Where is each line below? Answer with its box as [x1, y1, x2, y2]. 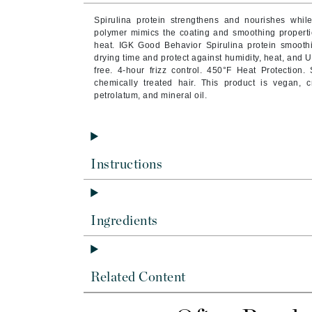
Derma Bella [63, 226, 127, 237]
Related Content [91, 271, 186, 284]
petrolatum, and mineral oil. [94, 91, 208, 100]
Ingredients [91, 214, 158, 228]
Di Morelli [63, 268, 113, 279]
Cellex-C [63, 75, 107, 86]
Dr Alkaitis [63, 289, 116, 300]
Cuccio [63, 158, 98, 169]
